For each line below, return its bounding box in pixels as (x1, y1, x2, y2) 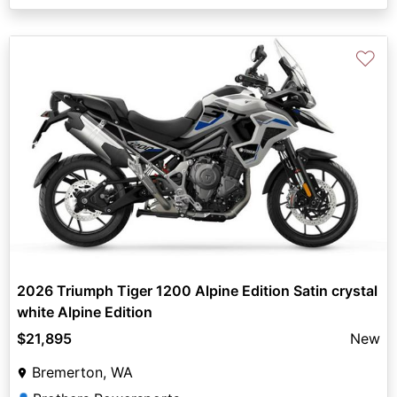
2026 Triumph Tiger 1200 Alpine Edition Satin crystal (17, 281, 378, 300)
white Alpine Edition (17, 302, 152, 321)
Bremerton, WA (32, 362, 133, 381)
